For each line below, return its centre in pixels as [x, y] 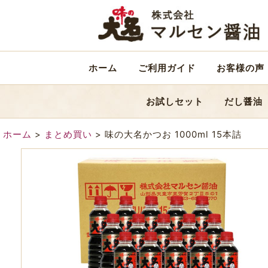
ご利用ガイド [167, 68]
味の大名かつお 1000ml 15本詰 [173, 134]
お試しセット [175, 101]
